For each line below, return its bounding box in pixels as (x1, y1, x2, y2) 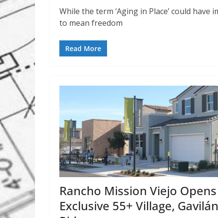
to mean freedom (59, 17, 123, 28)
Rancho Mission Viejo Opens (59, 182, 217, 199)
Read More (65, 43, 101, 53)
